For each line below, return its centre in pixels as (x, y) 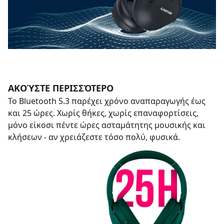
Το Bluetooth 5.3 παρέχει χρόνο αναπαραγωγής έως (107, 101)
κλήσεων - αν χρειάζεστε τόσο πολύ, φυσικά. (94, 137)
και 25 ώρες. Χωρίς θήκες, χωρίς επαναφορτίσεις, (103, 113)
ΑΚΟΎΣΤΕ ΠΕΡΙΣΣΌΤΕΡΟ (61, 88)
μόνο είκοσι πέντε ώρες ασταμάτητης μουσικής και (107, 125)
